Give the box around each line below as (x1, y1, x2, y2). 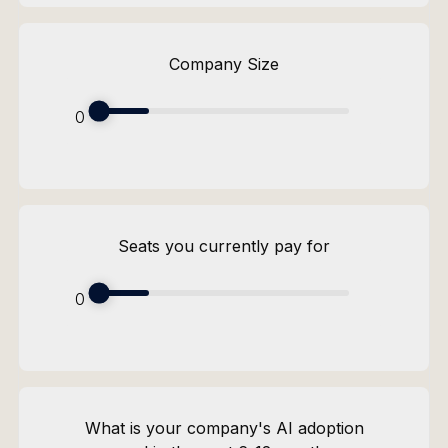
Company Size (169, 53, 279, 74)
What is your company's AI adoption (84, 418, 364, 439)
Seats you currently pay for (118, 235, 330, 256)
